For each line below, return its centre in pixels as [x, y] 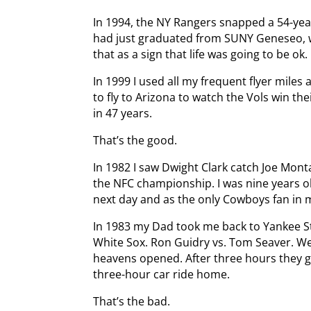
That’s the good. [135, 140]
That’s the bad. [132, 301]
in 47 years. [123, 113]
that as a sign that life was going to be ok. [201, 54]
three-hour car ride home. [162, 274]
